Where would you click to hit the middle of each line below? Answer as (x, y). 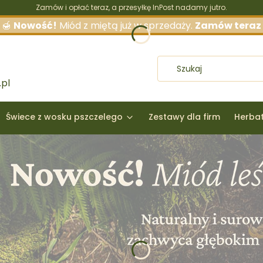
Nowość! (35, 26)
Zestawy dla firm (184, 117)
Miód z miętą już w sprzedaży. (126, 26)
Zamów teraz (228, 26)
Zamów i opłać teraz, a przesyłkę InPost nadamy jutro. (131, 7)
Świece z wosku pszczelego (64, 117)
